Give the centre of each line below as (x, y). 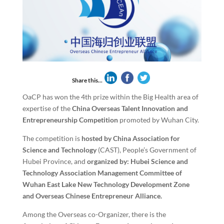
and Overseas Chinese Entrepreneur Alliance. (92, 195)
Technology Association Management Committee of (102, 172)
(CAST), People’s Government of (146, 149)
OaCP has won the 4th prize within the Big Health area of (110, 96)
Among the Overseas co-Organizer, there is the (94, 214)
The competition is (52, 138)
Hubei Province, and (54, 161)
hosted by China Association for (130, 138)
